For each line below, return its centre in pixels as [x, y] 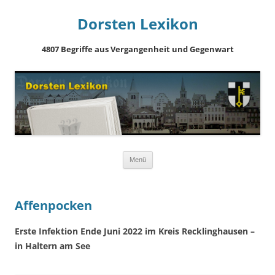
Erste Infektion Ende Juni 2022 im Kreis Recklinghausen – [135, 231]
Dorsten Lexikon [137, 24]
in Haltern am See [52, 246]
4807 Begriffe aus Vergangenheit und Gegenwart [137, 49]
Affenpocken [53, 206]
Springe [168, 156]
